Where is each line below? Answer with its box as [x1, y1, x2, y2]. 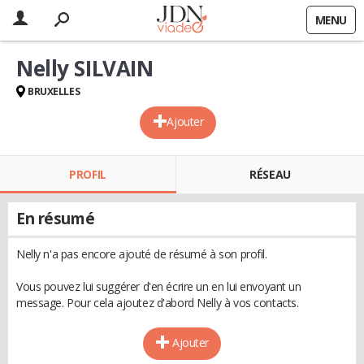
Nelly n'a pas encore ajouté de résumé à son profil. [16, 246, 267, 262]
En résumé [16, 208, 95, 229]
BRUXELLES [28, 84, 80, 98]
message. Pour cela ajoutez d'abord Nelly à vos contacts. [16, 295, 299, 310]
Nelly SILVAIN [16, 54, 154, 83]
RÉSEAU [249, 167, 291, 182]
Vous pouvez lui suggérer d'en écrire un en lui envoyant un [16, 279, 301, 294]
